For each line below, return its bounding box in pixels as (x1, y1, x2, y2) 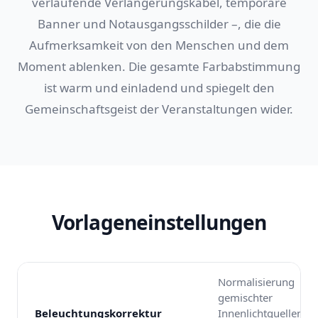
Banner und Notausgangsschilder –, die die (37, 16, 281, 33)
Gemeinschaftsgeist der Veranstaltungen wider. (25, 101, 293, 118)
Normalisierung (218, 275, 295, 290)
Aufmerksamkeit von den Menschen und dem (29, 37, 289, 54)
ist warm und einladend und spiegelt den (43, 79, 275, 97)
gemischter (218, 290, 273, 305)
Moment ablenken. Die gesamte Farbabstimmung (18, 58, 300, 75)
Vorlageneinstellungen (51, 209, 267, 236)
